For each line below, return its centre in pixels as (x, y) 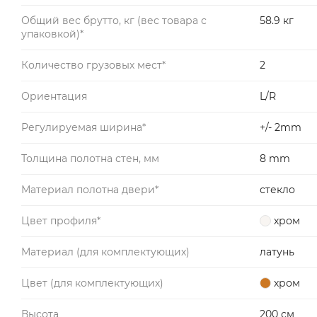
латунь (277, 252)
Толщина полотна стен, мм (90, 158)
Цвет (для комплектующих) (92, 283)
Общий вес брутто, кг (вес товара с (114, 20)
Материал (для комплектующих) (105, 252)
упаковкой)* (52, 34)
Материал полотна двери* (90, 189)
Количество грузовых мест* (93, 65)
